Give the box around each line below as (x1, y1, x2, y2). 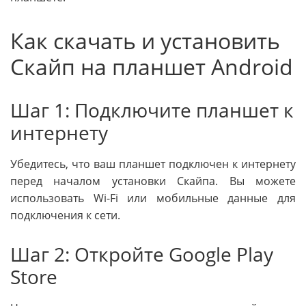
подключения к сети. (10, 208, 120, 223)
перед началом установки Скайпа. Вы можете (10, 173, 296, 189)
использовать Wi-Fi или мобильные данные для (10, 191, 296, 206)
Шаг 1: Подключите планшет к (10, 97, 294, 124)
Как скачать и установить (10, 26, 280, 56)
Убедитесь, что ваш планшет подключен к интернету (10, 156, 296, 172)
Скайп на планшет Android (10, 52, 293, 82)
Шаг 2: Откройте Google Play (10, 241, 273, 268)
